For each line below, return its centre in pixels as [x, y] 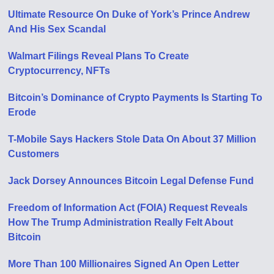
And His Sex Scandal [57, 29]
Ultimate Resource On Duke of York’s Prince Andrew [129, 14]
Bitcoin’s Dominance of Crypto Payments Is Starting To [135, 97]
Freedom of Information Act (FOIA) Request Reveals [128, 207]
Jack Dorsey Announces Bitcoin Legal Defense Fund [131, 180]
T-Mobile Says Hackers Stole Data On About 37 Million [132, 139]
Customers [34, 154]
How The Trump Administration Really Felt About [121, 222]
